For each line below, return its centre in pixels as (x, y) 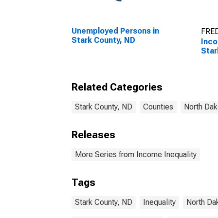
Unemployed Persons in (115, 31)
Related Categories (117, 87)
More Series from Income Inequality (136, 154)
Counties (158, 107)
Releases (93, 135)
